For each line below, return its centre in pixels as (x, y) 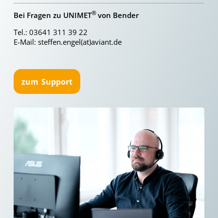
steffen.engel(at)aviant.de (80, 42)
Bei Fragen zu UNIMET (53, 15)
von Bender (118, 15)
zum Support (47, 82)
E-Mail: (26, 42)
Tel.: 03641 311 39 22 (51, 32)
